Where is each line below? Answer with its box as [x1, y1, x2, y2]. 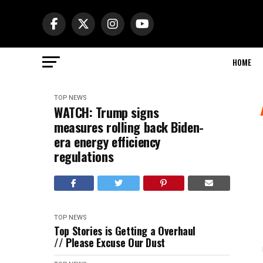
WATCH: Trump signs [54, 103, 159, 122]
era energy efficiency [54, 132, 160, 151]
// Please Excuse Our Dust [54, 235, 165, 250]
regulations [54, 147, 114, 166]
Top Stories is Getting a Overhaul [54, 223, 196, 238]
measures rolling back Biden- [54, 117, 204, 136]
